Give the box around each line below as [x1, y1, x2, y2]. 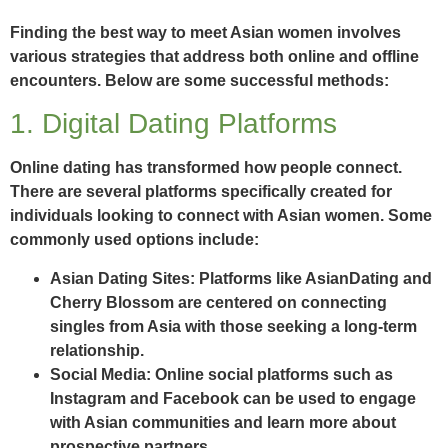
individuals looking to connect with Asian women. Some [10, 207, 432, 225]
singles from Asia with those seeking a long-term [50, 317, 417, 335]
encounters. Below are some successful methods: [10, 71, 389, 89]
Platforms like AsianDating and [195, 269, 432, 287]
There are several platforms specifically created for [10, 183, 392, 201]
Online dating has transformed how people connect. [10, 159, 402, 177]
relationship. [50, 341, 144, 359]
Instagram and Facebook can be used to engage [50, 389, 416, 407]
